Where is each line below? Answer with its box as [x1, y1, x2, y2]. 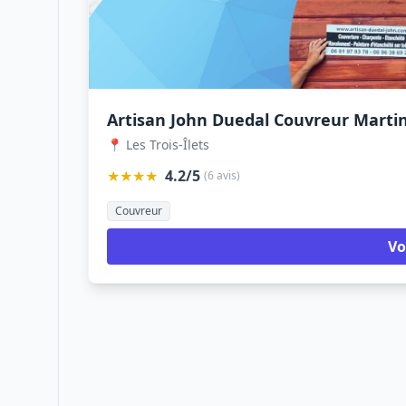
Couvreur [115, 203, 162, 218]
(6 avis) [204, 168, 240, 183]
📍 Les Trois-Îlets [107, 136, 209, 153]
